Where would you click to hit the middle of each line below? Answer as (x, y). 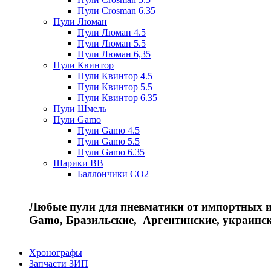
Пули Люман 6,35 (114, 54)
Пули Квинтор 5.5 (115, 87)
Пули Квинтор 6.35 (117, 98)
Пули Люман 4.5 (112, 32)
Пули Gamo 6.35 (111, 152)
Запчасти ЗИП (59, 263)
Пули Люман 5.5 (112, 43)
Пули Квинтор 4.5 (115, 76)
